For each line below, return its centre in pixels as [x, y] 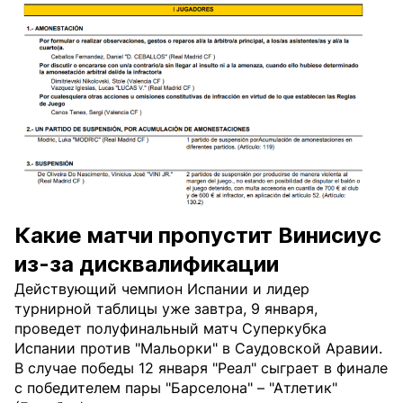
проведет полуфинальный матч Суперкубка [170, 329]
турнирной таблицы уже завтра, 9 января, [166, 309]
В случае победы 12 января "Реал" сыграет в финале [201, 368]
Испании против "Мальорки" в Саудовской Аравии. [198, 349]
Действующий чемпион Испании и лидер [162, 289]
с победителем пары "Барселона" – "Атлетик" [176, 388]
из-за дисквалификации [147, 264]
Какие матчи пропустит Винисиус [198, 236]
